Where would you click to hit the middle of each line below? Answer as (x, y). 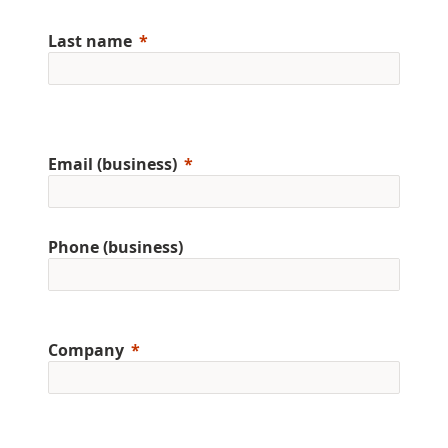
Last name (90, 40)
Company (86, 349)
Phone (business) (115, 246)
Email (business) (112, 163)
